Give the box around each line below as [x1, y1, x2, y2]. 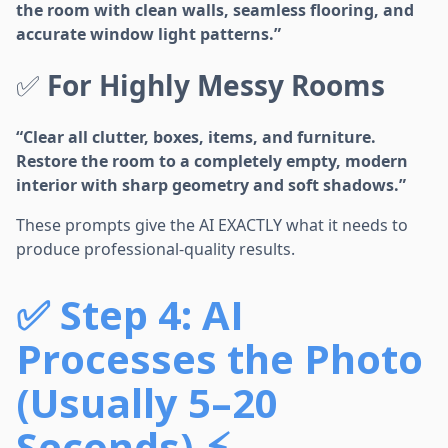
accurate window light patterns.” [16, 23, 281, 46]
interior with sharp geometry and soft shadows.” [16, 174, 406, 197]
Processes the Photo [16, 331, 423, 387]
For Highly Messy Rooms [47, 66, 385, 105]
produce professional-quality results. [16, 238, 295, 261]
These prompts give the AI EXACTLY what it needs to [16, 214, 408, 237]
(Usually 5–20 [16, 375, 278, 431]
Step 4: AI [60, 287, 244, 343]
